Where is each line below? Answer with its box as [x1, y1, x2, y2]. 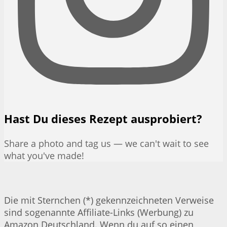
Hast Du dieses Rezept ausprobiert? [4, 111, 202, 127]
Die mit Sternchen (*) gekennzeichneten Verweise [4, 194, 214, 207]
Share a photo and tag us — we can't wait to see [4, 137, 209, 150]
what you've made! [4, 149, 84, 162]
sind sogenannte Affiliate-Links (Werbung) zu [4, 206, 194, 219]
